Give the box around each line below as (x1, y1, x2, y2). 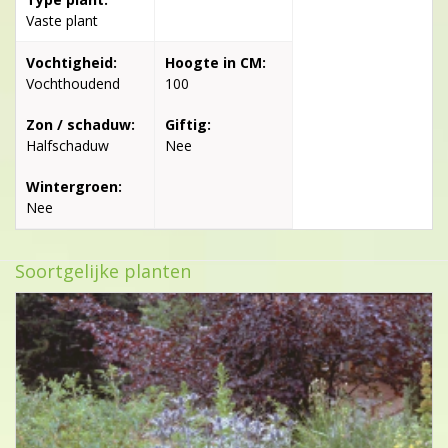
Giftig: (164, 114, 211, 134)
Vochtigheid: (26, 52, 117, 72)
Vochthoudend (26, 73, 120, 93)
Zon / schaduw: (26, 114, 135, 134)
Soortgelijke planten (15, 258, 191, 283)
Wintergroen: (26, 176, 122, 196)
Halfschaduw (26, 135, 109, 155)
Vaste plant (26, 10, 98, 30)
